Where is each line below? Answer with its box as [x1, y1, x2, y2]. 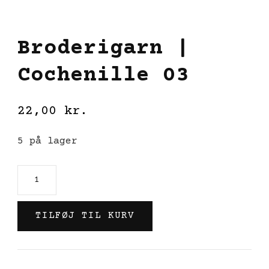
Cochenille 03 [17, 63, 189, 88]
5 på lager [17, 135, 77, 147]
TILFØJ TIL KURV [35, 210, 134, 221]
